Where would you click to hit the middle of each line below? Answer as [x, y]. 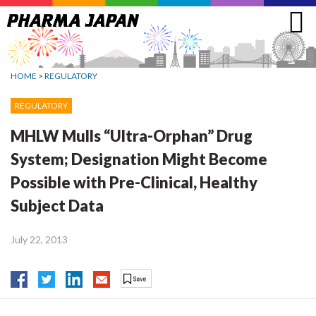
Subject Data [57, 205]
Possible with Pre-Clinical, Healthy [134, 182]
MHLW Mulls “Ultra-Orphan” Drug [132, 135]
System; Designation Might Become [139, 159]
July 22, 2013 [39, 239]
